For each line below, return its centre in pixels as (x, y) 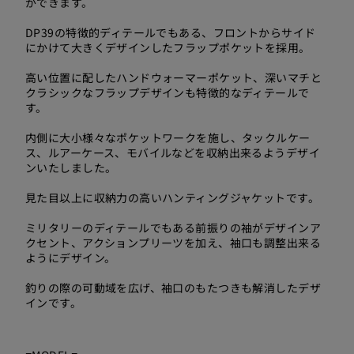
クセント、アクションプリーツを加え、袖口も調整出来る (173, 243)
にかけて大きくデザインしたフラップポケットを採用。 (168, 47)
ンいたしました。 (71, 168)
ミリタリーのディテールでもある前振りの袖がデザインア (173, 228)
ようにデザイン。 (71, 258)
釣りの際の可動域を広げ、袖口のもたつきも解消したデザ (173, 288)
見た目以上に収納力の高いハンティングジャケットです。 (172, 198)
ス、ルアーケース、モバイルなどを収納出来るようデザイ (173, 153)
